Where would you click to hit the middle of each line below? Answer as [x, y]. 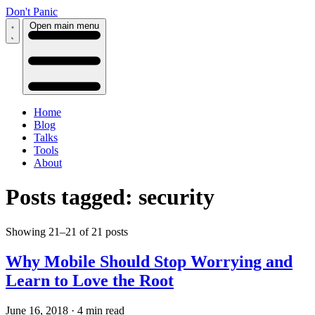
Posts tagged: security [110, 197]
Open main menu [64, 26]
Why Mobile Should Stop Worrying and [149, 261]
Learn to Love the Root [90, 280]
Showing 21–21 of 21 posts [67, 231]
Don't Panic [32, 12]
